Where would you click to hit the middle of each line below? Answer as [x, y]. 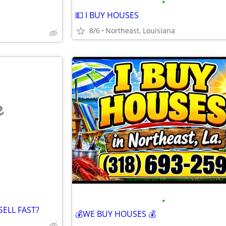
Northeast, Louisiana [140, 31]
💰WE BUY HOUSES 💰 [116, 214]
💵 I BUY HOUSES [107, 15]
